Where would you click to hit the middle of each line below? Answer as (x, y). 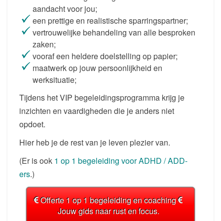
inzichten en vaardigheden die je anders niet (97, 111)
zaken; (44, 44)
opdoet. (32, 124)
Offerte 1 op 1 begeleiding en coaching (108, 200)
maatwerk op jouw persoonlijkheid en (97, 68)
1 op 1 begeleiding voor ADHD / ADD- (121, 161)
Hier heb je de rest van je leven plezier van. (95, 143)
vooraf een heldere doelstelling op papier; (105, 56)
